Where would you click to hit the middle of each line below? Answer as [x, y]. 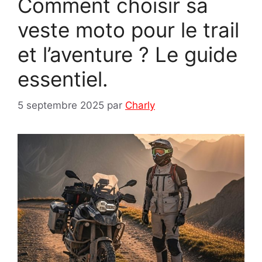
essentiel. [63, 79]
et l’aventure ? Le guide [127, 55]
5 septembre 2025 [61, 105]
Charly [140, 105]
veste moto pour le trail [128, 30]
